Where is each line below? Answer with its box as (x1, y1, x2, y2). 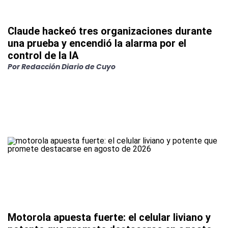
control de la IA (8, 49, 78, 62)
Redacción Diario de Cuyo (21, 62, 116, 72)
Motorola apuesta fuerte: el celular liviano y (8, 211, 211, 224)
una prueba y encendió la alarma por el (8, 37, 186, 50)
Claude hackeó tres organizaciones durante (8, 25, 212, 38)
